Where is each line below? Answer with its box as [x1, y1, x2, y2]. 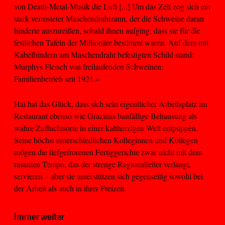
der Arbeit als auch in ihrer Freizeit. [14, 183, 126, 194]
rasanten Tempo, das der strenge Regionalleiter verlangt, [14, 159, 191, 170]
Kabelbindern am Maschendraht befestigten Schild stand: [14, 49, 194, 60]
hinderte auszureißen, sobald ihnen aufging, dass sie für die [14, 25, 200, 36]
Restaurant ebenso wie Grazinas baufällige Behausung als [14, 110, 197, 122]
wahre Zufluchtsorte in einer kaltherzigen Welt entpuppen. [14, 123, 198, 134]
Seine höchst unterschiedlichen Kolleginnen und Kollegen [14, 135, 198, 146]
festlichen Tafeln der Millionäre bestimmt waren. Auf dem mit [14, 37, 208, 48]
